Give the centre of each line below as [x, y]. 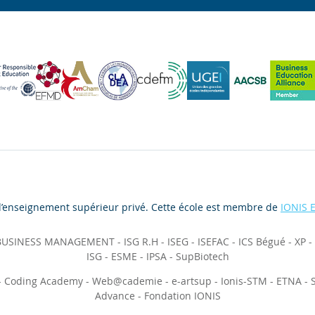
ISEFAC [213, 242]
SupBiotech [202, 257]
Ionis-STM [244, 281]
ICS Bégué [262, 242]
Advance [115, 296]
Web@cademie [127, 281]
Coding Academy [43, 281]
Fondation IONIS [182, 296]
